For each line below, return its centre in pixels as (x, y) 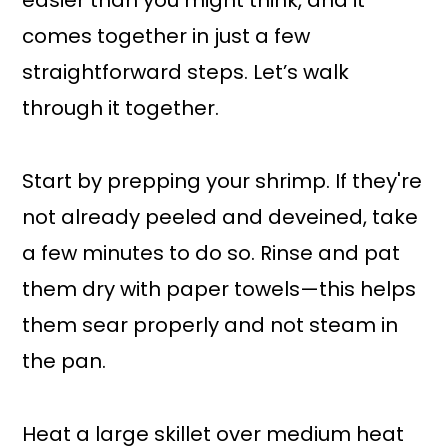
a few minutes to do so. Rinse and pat (211, 253)
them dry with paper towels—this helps (219, 289)
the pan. (64, 361)
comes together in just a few (166, 36)
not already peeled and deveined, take (220, 217)
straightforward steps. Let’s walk (186, 72)
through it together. (121, 108)
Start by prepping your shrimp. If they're (222, 181)
